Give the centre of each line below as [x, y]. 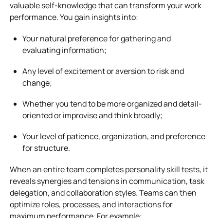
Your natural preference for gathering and [97, 38]
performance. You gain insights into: [74, 17]
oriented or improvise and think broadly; [92, 115]
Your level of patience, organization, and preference [114, 136]
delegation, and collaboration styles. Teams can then [103, 192]
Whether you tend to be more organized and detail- [112, 103]
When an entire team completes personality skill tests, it [109, 169]
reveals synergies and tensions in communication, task [107, 181]
